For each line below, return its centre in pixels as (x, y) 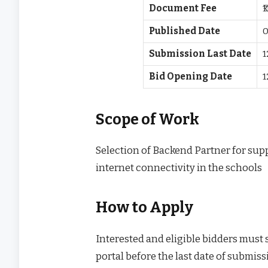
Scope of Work (148, 119)
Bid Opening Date (191, 77)
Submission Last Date (200, 54)
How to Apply (145, 208)
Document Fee (183, 9)
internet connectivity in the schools (179, 168)
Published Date (185, 31)
